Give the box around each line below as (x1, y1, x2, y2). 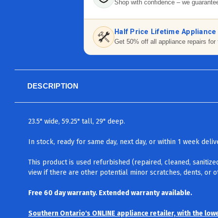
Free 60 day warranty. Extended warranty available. (28, 188, 192, 197)
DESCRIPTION (27, 81, 79, 90)
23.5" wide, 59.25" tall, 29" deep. (28, 117, 125, 126)
